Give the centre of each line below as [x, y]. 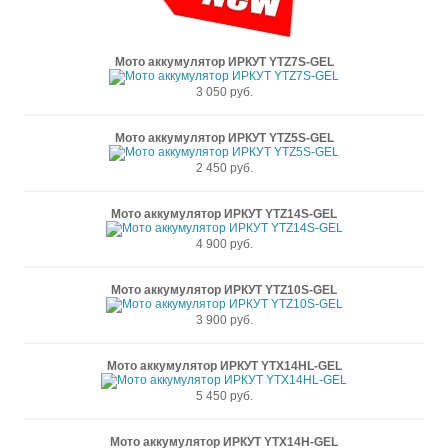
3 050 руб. [224, 92]
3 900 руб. [224, 320]
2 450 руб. [224, 168]
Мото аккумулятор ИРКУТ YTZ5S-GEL [224, 138]
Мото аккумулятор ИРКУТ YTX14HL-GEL [224, 366]
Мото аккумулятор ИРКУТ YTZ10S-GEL [224, 290]
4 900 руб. [224, 244]
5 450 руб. [224, 396]
